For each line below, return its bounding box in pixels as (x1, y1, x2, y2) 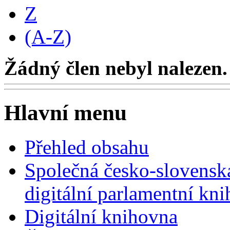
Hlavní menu (4, 100, 127, 125)
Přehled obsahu (25, 136, 149, 158)
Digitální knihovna (25, 205, 178, 227)
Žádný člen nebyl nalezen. (4, 56, 227, 79)
